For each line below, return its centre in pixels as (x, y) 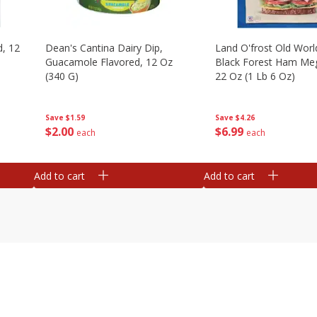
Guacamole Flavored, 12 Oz (109, 62)
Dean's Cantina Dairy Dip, (104, 48)
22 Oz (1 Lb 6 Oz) (255, 76)
